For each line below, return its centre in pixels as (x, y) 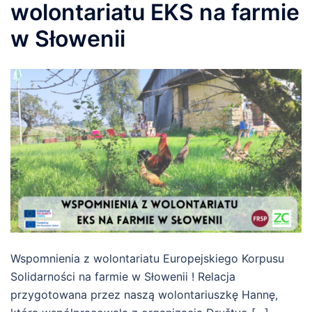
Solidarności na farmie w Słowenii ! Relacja (123, 277)
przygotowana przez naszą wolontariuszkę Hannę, (144, 295)
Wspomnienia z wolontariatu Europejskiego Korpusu (147, 259)
